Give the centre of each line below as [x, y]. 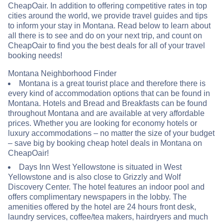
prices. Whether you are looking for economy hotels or [103, 123]
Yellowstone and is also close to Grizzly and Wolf [94, 177]
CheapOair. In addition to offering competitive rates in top [108, 6]
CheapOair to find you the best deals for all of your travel [107, 46]
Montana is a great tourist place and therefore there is [112, 84]
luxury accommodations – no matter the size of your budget [111, 133]
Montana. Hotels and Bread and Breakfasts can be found [108, 104]
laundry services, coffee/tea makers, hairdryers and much [108, 217]
